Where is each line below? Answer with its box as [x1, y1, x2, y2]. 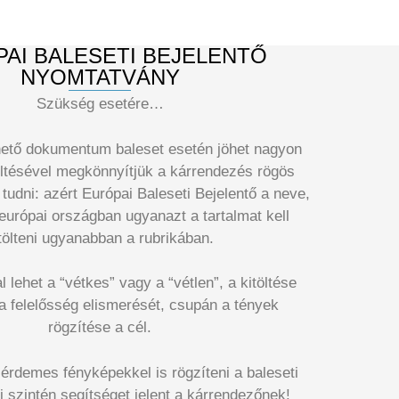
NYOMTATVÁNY [20, 64, 180, 89]
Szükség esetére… [36, 95, 164, 113]
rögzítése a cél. [48, 319, 151, 337]
